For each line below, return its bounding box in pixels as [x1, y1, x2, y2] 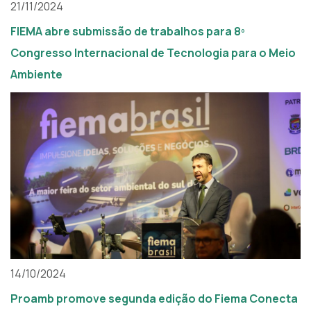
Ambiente [10, 67, 62, 83]
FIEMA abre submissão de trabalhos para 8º [10, 24, 245, 40]
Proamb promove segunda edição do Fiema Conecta [10, 291, 298, 307]
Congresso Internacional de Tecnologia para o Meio [10, 45, 296, 61]
